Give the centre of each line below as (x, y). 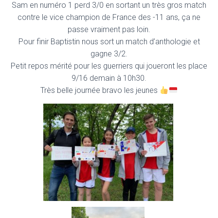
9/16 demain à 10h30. (109, 78)
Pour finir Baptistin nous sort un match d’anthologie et (109, 42)
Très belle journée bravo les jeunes (100, 90)
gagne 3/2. (109, 54)
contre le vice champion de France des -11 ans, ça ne (109, 17)
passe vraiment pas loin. (109, 29)
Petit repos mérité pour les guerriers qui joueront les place (109, 66)
